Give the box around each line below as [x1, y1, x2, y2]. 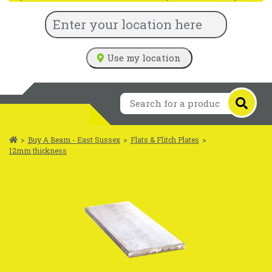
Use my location [107, 52, 182, 64]
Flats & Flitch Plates [130, 134, 199, 144]
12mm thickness [9, 145, 67, 155]
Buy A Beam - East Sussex [27, 134, 120, 144]
